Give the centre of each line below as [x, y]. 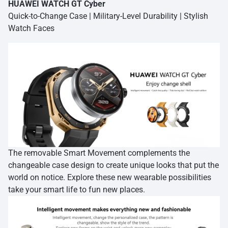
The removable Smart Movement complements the [99, 153]
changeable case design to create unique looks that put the [113, 165]
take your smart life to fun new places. [77, 190]
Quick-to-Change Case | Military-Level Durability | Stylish [108, 16]
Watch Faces [31, 28]
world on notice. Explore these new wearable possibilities [110, 178]
